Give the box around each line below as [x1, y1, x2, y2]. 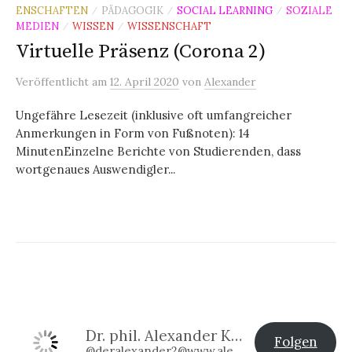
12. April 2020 [110, 75, 179, 89]
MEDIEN [16, 20, 59, 32]
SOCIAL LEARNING [177, 4, 273, 16]
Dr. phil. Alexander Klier [231, 325, 243, 345]
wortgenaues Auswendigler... [16, 162, 175, 177]
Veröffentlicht [16, 75, 92, 89]
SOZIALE [286, 4, 332, 16]
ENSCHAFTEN [16, 4, 88, 16]
